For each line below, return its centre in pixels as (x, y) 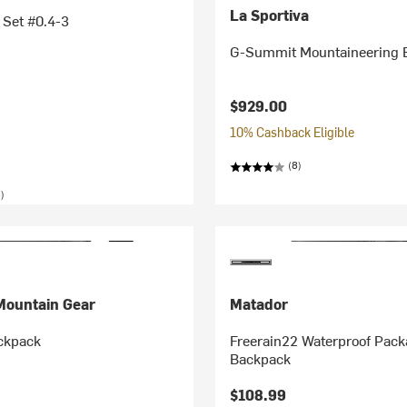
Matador (259, 303)
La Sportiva (270, 15)
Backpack (261, 358)
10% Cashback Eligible (293, 132)
